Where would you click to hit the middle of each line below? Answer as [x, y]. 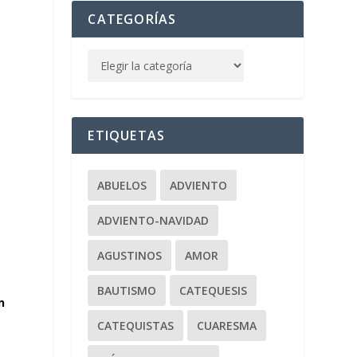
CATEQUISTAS [136, 325]
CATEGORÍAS [132, 19]
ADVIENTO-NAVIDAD [153, 220]
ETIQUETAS [127, 135]
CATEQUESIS [214, 290]
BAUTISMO [127, 290]
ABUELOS [122, 185]
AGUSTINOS [130, 255]
